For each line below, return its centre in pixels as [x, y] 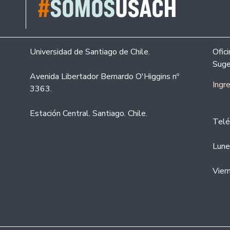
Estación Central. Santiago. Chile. [89, 114]
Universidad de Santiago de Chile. [90, 52]
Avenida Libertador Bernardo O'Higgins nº [104, 77]
